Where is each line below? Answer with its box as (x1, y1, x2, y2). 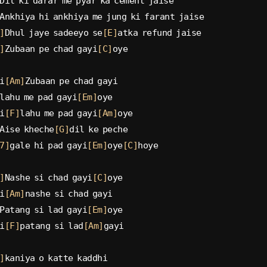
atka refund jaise (117, 27, 201, 38)
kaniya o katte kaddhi (4, 252, 108, 263)
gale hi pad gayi (10, 139, 88, 151)
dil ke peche (69, 123, 128, 135)
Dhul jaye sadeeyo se (4, 27, 103, 38)
